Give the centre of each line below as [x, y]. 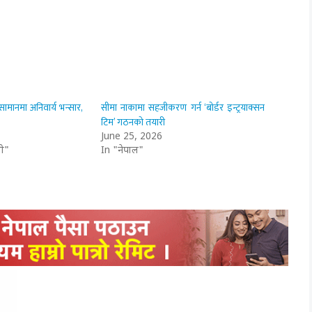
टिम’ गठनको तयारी [133, 122]
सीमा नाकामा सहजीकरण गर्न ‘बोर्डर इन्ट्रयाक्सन [183, 107]
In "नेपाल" [123, 150]
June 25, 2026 [132, 136]
